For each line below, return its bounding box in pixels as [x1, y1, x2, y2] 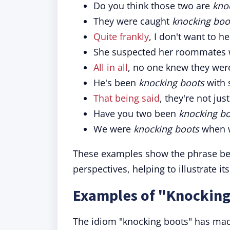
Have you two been [93, 107, 179, 120]
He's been [93, 76, 139, 89]
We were [93, 123, 133, 135]
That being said [93, 92, 160, 104]
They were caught [93, 15, 172, 27]
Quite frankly [93, 30, 149, 43]
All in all [93, 61, 128, 73]
